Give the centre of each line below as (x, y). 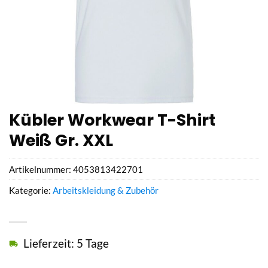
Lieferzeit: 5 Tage (66, 243)
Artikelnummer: (41, 170)
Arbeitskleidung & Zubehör (106, 191)
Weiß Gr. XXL (61, 140)
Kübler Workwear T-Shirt (112, 120)
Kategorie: (31, 191)
